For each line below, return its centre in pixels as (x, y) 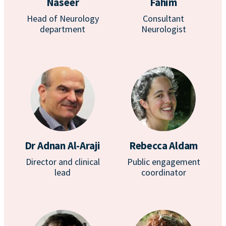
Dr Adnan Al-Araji (63, 146)
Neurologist (163, 29)
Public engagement (163, 162)
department (63, 29)
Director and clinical (63, 162)
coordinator (163, 172)
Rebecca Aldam (163, 146)
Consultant (163, 18)
